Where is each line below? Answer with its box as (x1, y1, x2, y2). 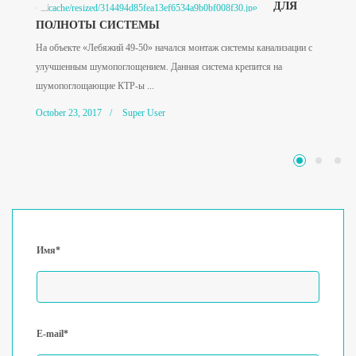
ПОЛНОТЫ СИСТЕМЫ (36, 18, 160, 31)
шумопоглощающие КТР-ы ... (36, 79, 154, 91)
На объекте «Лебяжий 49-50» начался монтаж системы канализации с (36, 41, 312, 53)
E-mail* (37, 327, 68, 339)
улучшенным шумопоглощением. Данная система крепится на (36, 60, 282, 72)
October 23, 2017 (36, 106, 102, 118)
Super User (122, 106, 165, 118)
